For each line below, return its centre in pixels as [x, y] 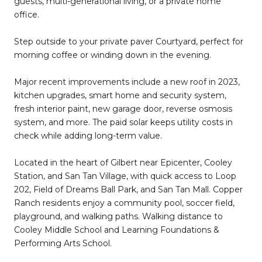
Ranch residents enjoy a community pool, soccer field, [124, 203]
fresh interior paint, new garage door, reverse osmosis [123, 108]
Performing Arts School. [63, 243]
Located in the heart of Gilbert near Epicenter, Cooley [123, 162]
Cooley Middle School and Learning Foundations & [117, 230]
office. [27, 14]
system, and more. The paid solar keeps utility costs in [123, 122]
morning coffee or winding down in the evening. [113, 55]
